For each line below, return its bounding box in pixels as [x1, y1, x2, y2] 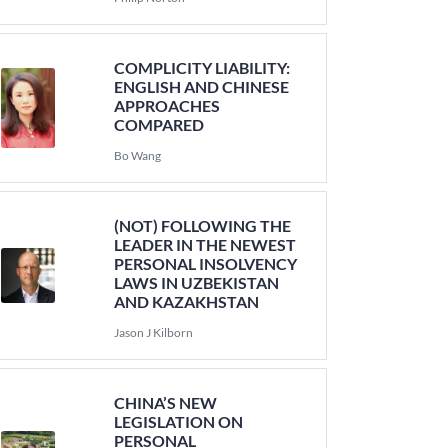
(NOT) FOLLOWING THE [114, 216, 292, 235]
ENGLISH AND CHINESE [114, 77, 290, 96]
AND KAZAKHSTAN [114, 292, 260, 311]
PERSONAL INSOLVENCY [114, 254, 298, 273]
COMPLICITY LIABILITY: [114, 58, 291, 77]
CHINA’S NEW [114, 393, 218, 412]
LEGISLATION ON [114, 412, 244, 431]
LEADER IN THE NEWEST [114, 235, 297, 254]
